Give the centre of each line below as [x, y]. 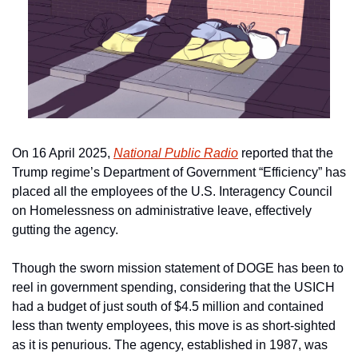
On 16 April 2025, [63, 153]
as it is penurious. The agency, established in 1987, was [170, 344]
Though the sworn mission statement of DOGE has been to [178, 268]
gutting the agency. [65, 229]
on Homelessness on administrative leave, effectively [162, 210]
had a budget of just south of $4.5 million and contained [168, 306]
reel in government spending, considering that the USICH [173, 287]
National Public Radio [176, 153]
